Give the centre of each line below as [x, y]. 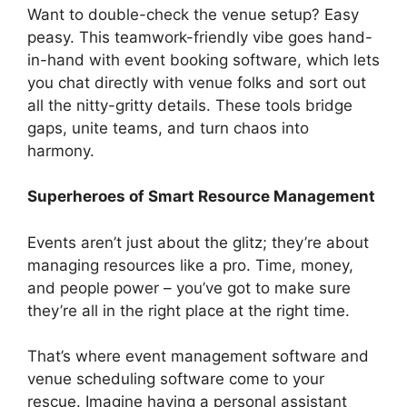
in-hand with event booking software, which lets [203, 60]
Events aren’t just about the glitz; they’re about [198, 242]
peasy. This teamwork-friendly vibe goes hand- [200, 37]
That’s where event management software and [198, 356]
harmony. [61, 150]
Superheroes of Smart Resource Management [201, 196]
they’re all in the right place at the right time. [189, 310]
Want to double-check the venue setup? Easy [193, 14]
